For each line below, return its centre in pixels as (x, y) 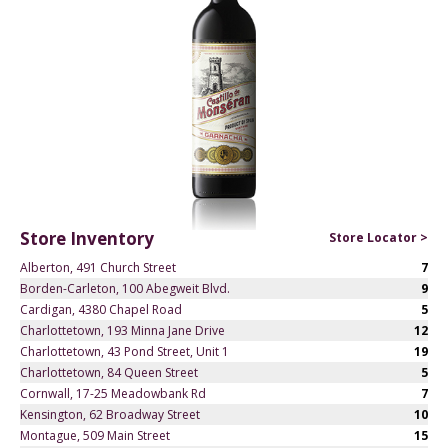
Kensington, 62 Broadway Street (110, 414)
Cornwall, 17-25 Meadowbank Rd (113, 393)
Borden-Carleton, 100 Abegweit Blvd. (125, 288)
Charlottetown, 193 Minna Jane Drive (122, 330)
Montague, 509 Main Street (95, 435)
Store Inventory (87, 239)
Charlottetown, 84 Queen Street (109, 372)
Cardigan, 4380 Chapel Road (101, 309)
